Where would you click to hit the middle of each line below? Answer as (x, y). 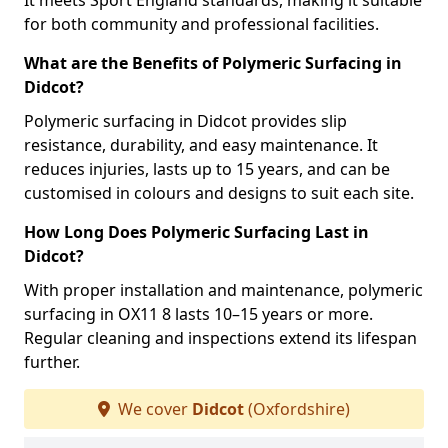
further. (52, 362)
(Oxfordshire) (297, 409)
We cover (153, 409)
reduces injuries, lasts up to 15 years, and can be (207, 169)
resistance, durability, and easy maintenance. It (201, 145)
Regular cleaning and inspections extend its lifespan (220, 338)
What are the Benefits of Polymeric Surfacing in (213, 63)
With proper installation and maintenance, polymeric (223, 290)
